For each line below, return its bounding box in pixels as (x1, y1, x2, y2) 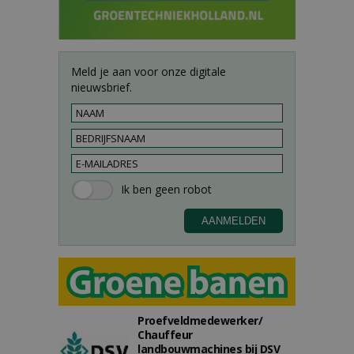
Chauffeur (137, 327, 193, 342)
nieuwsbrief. (71, 80, 132, 95)
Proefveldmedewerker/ (137, 313, 262, 328)
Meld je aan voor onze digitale (71, 64, 226, 79)
